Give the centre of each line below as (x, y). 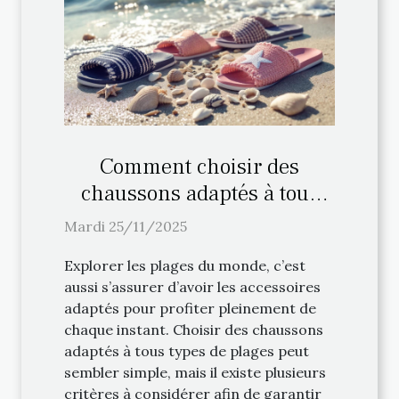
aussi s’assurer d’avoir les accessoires (192, 287)
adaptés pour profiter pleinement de (190, 309)
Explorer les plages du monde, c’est (185, 266)
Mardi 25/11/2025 (126, 227)
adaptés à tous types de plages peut (187, 351)
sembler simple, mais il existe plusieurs (195, 373)
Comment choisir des (199, 167)
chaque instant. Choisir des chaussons (194, 330)
